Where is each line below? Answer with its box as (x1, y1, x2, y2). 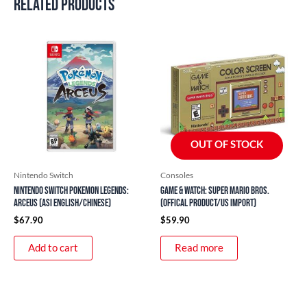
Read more (175, 241, 223, 254)
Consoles (160, 169, 193, 180)
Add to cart (28, 241, 78, 254)
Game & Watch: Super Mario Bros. (160, 184, 269, 197)
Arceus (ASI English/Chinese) (14, 197, 111, 209)
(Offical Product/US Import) (160, 197, 256, 209)
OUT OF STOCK (191, 138, 263, 150)
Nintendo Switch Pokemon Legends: (14, 184, 129, 197)
